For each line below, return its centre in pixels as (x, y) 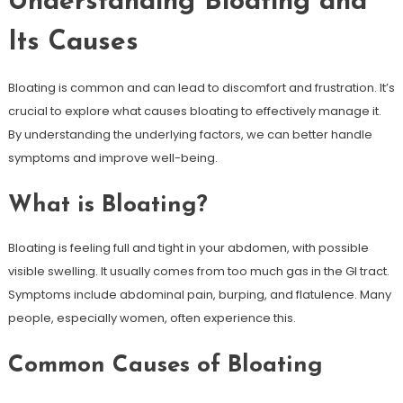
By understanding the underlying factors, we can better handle (190, 134)
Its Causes (73, 42)
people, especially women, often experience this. (152, 318)
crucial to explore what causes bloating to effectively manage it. (194, 111)
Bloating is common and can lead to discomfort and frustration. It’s (201, 87)
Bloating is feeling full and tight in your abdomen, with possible (188, 247)
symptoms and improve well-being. (112, 157)
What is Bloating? (107, 205)
